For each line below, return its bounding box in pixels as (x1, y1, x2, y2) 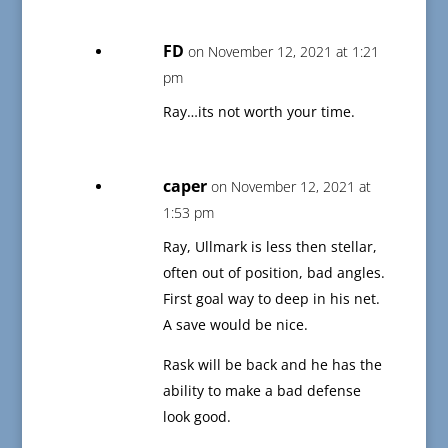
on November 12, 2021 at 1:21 (187, 42, 379, 62)
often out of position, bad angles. (162, 263, 385, 283)
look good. (162, 407, 231, 427)
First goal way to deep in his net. (162, 289, 380, 309)
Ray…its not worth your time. (162, 102, 355, 122)
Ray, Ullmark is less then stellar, (162, 237, 377, 257)
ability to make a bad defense (162, 381, 361, 401)
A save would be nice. (162, 315, 308, 335)
